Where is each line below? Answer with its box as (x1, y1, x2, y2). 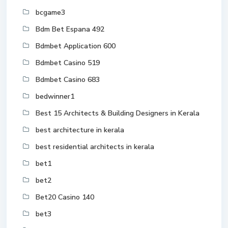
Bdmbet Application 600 (36, 41, 116, 51)
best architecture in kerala (36, 125, 124, 135)
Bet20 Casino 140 (36, 192, 94, 203)
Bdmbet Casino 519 (36, 58, 100, 68)
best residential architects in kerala (36, 142, 154, 152)
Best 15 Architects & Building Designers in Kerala (36, 108, 199, 119)
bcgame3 (36, 8, 65, 18)
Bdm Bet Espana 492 (36, 24, 104, 35)
